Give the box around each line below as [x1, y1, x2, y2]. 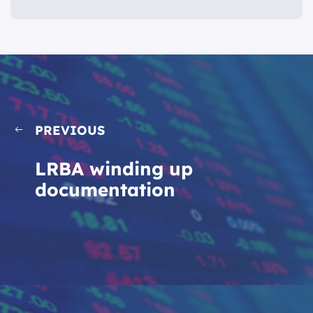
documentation [35, 178, 175, 201]
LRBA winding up [35, 157, 193, 180]
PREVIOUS [35, 122, 105, 138]
